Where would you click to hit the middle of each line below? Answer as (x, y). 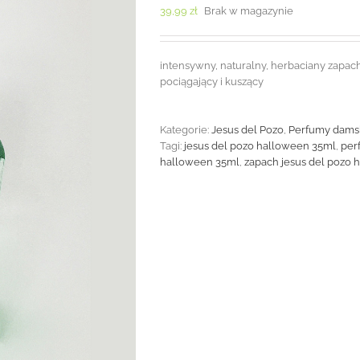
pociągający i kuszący (212, 81)
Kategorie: (186, 129)
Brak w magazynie (249, 10)
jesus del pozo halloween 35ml (260, 145)
